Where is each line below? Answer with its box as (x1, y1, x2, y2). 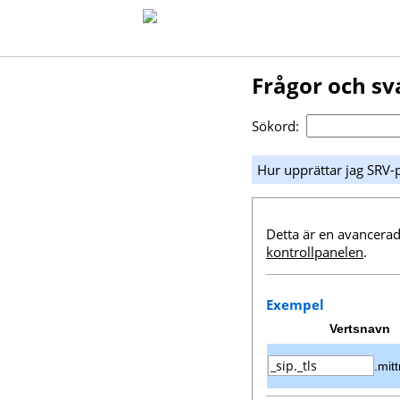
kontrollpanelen (266, 243, 363, 262)
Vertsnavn (329, 321, 390, 336)
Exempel (266, 295, 324, 313)
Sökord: (252, 117, 306, 136)
